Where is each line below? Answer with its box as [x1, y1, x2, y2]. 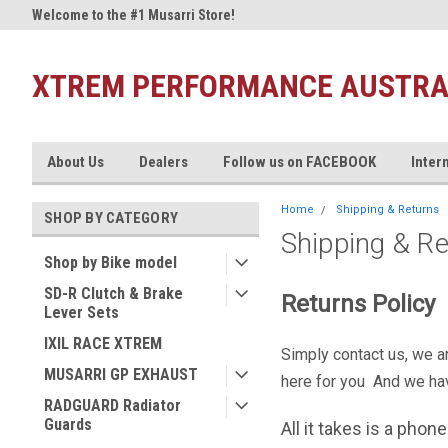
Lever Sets [44, 303, 119, 322]
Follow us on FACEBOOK [223, 153, 376, 171]
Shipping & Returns [335, 203, 439, 216]
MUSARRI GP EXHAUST [44, 365, 198, 384]
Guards [44, 415, 92, 434]
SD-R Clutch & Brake [44, 284, 183, 303]
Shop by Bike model [44, 253, 177, 272]
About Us [47, 153, 104, 171]
